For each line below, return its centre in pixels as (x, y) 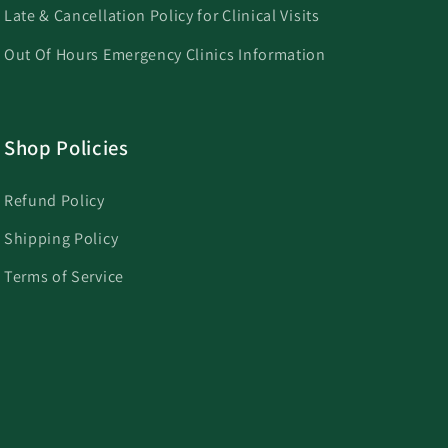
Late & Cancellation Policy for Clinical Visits (161, 16)
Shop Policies (66, 147)
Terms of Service (63, 277)
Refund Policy (54, 200)
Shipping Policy (61, 239)
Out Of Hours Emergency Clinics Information (164, 54)
